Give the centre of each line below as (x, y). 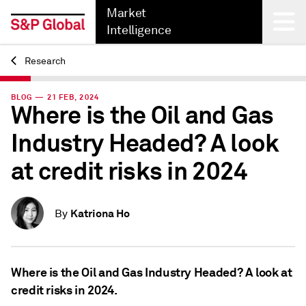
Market (126, 13)
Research (44, 61)
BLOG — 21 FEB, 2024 (55, 97)
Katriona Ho (100, 213)
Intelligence (139, 30)
